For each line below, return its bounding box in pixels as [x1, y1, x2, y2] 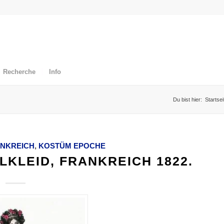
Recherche [3, 68, 35, 75]
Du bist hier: [173, 96, 202, 102]
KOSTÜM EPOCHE [38, 141, 105, 150]
